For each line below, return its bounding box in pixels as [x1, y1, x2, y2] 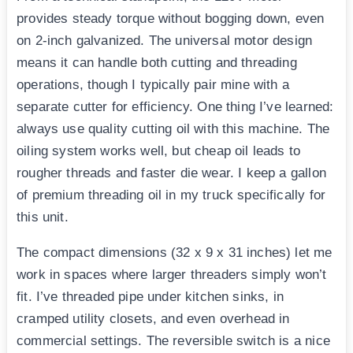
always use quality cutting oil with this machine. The [17, 121, 330, 137]
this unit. [17, 210, 69, 225]
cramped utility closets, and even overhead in [17, 311, 290, 327]
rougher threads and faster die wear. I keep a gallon [17, 165, 326, 181]
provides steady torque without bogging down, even [17, 11, 325, 27]
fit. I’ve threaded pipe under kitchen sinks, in [17, 289, 284, 305]
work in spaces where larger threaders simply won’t [17, 267, 327, 283]
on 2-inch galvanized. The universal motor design [17, 33, 313, 49]
